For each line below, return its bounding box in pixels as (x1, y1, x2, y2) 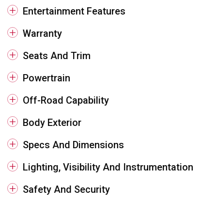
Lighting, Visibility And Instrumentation (23, 161, 193, 173)
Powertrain (23, 72, 70, 84)
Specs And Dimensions (23, 139, 124, 151)
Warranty (23, 28, 62, 40)
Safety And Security (23, 184, 110, 196)
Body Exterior (23, 117, 81, 129)
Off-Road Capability (23, 94, 109, 107)
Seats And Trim (23, 50, 91, 62)
